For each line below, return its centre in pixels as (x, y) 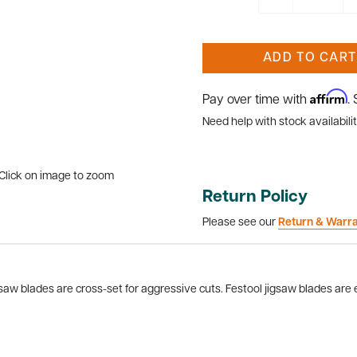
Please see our (240, 222)
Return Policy (255, 197)
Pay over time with (256, 100)
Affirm (329, 96)
